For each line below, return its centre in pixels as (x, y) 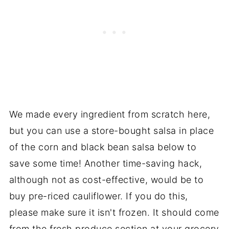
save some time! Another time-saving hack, (106, 163)
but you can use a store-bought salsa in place (111, 130)
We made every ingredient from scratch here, (110, 114)
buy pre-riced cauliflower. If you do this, (98, 196)
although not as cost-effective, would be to (106, 179)
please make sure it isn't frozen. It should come (114, 212)
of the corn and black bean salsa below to (103, 147)
